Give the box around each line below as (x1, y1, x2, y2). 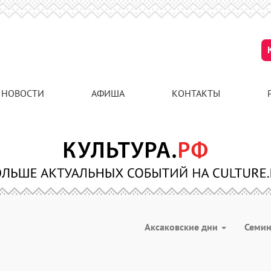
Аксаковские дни (145, 221, 220, 233)
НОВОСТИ (1, 87, 44, 99)
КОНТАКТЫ (172, 87, 220, 99)
